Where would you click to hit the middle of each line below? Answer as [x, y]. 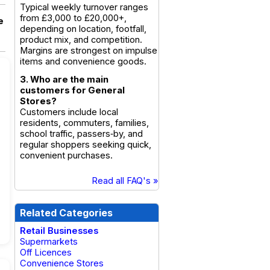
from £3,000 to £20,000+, [73, 18]
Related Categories [66, 213]
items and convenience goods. [83, 61]
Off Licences [46, 253]
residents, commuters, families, [84, 123]
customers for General [72, 90]
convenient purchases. [66, 155]
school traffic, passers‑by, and [81, 134]
